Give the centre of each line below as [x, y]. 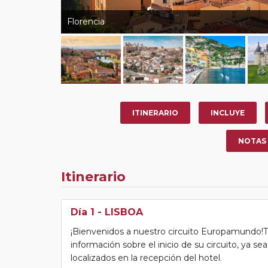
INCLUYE [228, 112]
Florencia [86, 21]
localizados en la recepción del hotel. [146, 258]
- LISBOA [119, 212]
